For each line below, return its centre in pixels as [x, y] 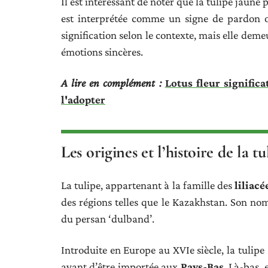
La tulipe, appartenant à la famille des [148, 185]
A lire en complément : [111, 83]
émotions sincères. [102, 51]
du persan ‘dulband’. [108, 218]
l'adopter [83, 99]
